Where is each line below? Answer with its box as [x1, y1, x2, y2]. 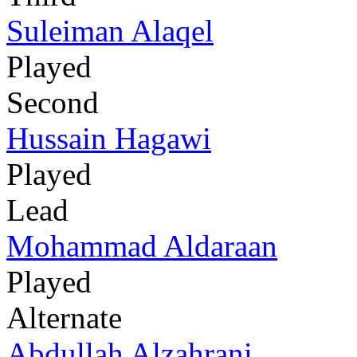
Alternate [6, 300, 122, 335]
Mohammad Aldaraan [6, 229, 277, 264]
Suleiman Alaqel [6, 14, 214, 49]
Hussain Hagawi [6, 121, 211, 156]
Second [6, 85, 99, 120]
